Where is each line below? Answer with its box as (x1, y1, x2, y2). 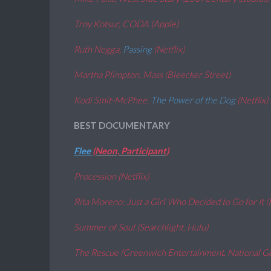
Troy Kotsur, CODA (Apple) (74, 18, 178, 29)
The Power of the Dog (151, 94, 237, 105)
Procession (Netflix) (74, 171, 149, 181)
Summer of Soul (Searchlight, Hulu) (74, 221, 208, 232)
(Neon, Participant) (93, 145, 169, 156)
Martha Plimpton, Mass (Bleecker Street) (74, 69, 230, 80)
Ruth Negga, (74, 44, 123, 54)
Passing (123, 44, 152, 54)
